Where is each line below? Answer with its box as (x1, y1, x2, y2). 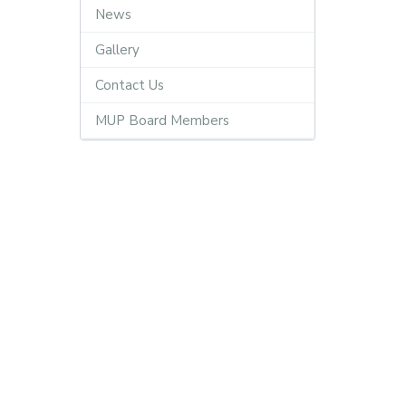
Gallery (94, 41, 140, 59)
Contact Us (94, 76, 164, 94)
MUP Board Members (94, 111, 229, 130)
